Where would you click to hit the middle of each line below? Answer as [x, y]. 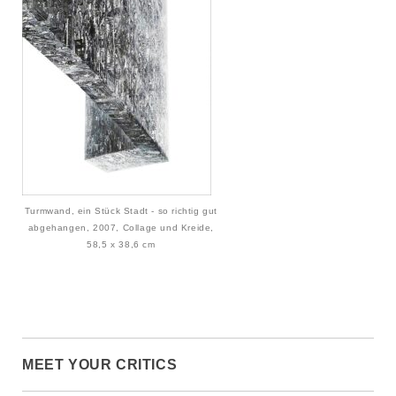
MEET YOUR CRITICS [100, 365]
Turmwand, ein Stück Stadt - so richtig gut [121, 211]
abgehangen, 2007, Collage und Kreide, [121, 228]
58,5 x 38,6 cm [121, 244]
